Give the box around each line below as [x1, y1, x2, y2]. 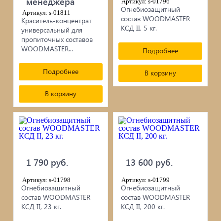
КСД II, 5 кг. [121, 23, 157, 33]
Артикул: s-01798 [22, 176, 71, 184]
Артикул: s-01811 [22, 9, 71, 16]
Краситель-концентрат [21, 15, 92, 25]
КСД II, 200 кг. [121, 201, 165, 211]
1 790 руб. [26, 156, 69, 169]
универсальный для [21, 25, 83, 35]
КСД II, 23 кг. [21, 201, 62, 211]
